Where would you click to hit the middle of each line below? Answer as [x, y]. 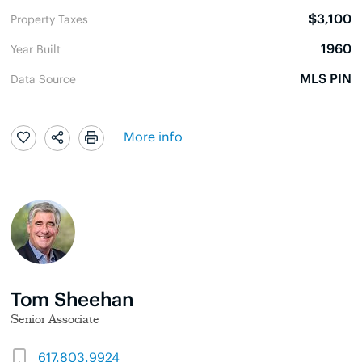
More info [153, 136]
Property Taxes [49, 18]
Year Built [36, 48]
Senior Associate [55, 321]
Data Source [43, 78]
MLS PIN [326, 78]
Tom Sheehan [72, 297]
